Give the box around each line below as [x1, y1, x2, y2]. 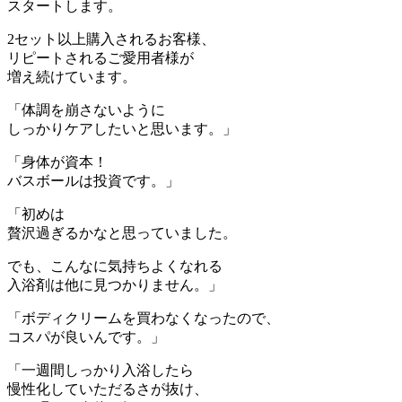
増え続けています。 [7, 69, 136, 85]
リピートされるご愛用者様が [7, 50, 194, 66]
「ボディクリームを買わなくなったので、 [7, 310, 280, 327]
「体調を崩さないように [7, 102, 165, 118]
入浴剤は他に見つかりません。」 [7, 277, 223, 293]
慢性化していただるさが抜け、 [7, 381, 208, 398]
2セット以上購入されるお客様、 [7, 31, 215, 48]
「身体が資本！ [7, 154, 108, 170]
